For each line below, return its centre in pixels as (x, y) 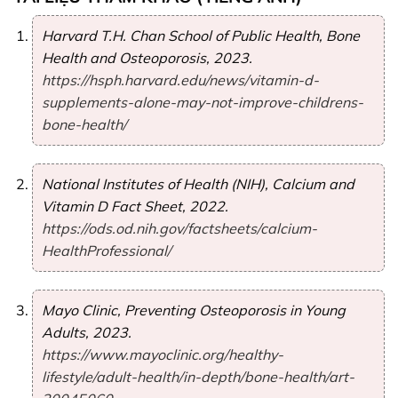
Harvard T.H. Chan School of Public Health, (183, 36)
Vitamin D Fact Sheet (111, 207)
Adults (63, 333)
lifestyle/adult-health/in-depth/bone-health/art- (198, 377)
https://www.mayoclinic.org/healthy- (162, 355)
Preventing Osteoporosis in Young (235, 310)
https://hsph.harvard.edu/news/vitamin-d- (180, 80)
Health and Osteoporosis (123, 58)
